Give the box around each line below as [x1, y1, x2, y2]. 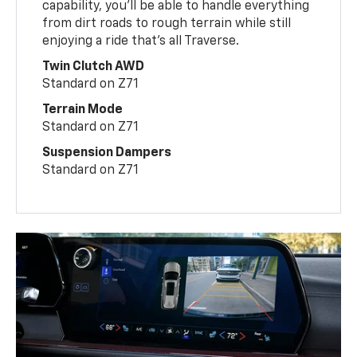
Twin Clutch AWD [42, 60, 145, 73]
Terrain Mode [42, 103, 124, 116]
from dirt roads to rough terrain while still [42, 17, 292, 30]
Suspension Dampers [42, 146, 172, 159]
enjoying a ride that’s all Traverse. [42, 34, 240, 48]
